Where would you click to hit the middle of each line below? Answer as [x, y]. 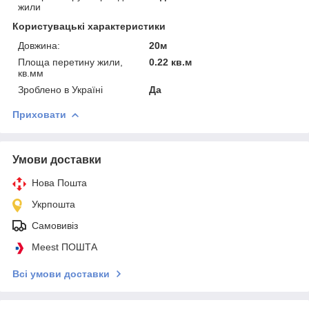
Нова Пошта [59, 182]
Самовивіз [55, 225]
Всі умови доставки [61, 273]
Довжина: [39, 45]
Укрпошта [53, 204]
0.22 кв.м [171, 62]
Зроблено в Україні [60, 89]
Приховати [39, 114]
